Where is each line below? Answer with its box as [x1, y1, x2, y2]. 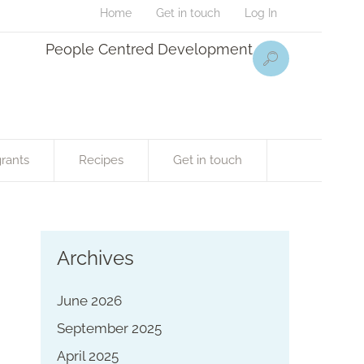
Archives [56, 246, 134, 270]
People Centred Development [45, 41, 253, 58]
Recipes [79, 153, 123, 167]
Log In [245, 6, 277, 19]
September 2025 [56, 319, 162, 336]
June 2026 [56, 292, 122, 309]
